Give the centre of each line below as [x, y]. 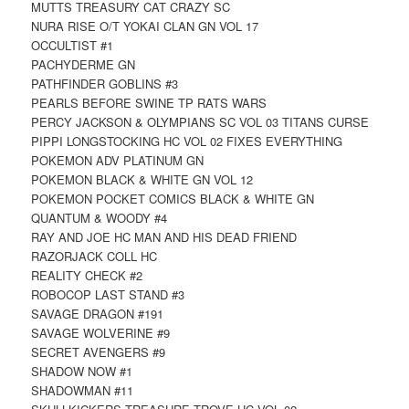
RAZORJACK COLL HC [94, 257]
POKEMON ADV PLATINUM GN [118, 161]
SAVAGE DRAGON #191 [98, 314]
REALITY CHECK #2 [87, 276]
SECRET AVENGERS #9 [99, 352]
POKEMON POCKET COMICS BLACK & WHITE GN [173, 199]
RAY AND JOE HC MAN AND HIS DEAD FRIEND [164, 237]
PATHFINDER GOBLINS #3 [105, 84]
